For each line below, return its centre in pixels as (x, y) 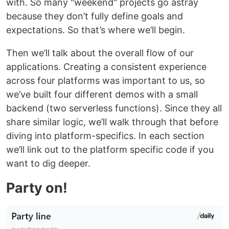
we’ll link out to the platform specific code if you (110, 150)
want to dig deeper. (48, 164)
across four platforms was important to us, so (106, 81)
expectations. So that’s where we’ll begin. (96, 30)
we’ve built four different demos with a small (102, 95)
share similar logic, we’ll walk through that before (112, 122)
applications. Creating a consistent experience (106, 67)
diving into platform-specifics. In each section (105, 136)
